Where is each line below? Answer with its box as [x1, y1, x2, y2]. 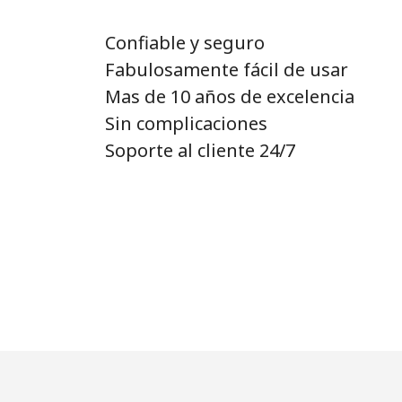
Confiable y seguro [105, 31, 265, 55]
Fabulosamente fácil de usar [105, 57, 348, 82]
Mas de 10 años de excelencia [105, 84, 354, 109]
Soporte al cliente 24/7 [105, 138, 295, 162]
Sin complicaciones [105, 111, 267, 135]
